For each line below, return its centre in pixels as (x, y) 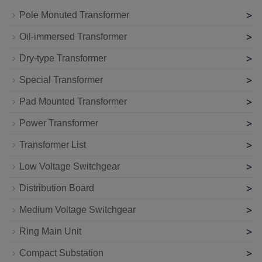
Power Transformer (59, 123)
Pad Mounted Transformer (73, 101)
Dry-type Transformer (63, 58)
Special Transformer (61, 80)
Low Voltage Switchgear (70, 166)
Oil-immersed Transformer (73, 36)
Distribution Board (57, 188)
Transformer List (53, 144)
